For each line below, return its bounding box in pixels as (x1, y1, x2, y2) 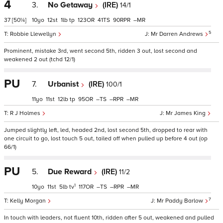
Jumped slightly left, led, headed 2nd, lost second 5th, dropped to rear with (4, 126, 208, 134)
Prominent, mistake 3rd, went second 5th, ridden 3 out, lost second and (4, 47, 197, 55)
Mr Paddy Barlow (157, 197, 205, 205)
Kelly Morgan (10, 197, 47, 205)
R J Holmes (10, 110, 42, 117)
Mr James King (166, 110, 207, 117)
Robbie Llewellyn (10, 30, 58, 38)
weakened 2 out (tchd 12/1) (4, 56, 75, 63)
